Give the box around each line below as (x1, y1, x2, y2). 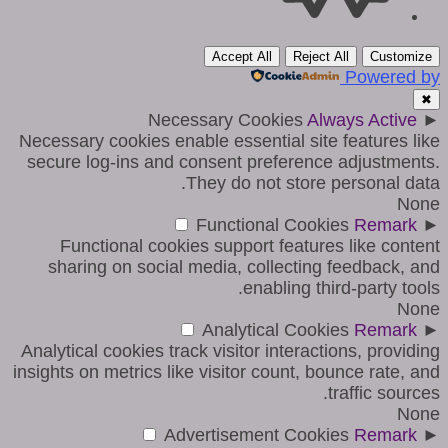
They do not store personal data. (186, 172, 440, 193)
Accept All (212, 48, 272, 64)
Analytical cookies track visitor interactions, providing (21, 340, 440, 361)
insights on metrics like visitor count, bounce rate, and (13, 361, 440, 382)
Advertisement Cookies (164, 424, 349, 445)
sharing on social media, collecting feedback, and (48, 256, 440, 277)
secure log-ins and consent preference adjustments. (27, 151, 440, 172)
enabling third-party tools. (243, 277, 440, 298)
